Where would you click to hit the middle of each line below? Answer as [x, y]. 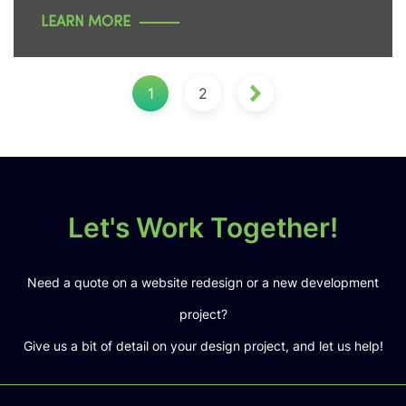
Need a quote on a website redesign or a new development [203, 282]
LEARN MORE [86, 23]
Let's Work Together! [203, 227]
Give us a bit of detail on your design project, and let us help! [203, 346]
